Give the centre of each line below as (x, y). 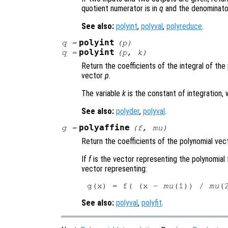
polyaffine (105, 128)
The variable (102, 94)
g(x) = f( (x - (125, 186)
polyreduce (184, 26)
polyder (128, 111)
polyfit (152, 203)
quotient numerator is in (120, 9)
